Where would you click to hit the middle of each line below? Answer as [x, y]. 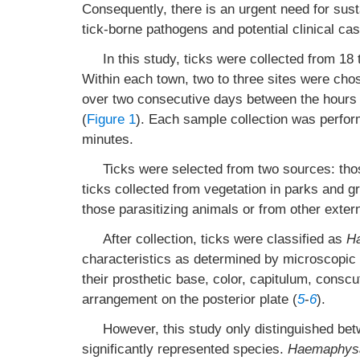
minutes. [108, 139]
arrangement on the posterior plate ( [190, 299]
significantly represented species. [185, 349]
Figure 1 [111, 119]
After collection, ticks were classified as [224, 239]
